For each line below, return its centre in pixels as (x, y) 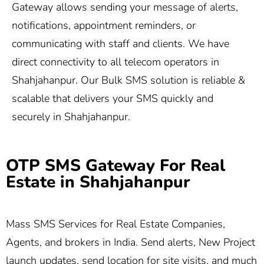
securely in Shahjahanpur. (71, 117)
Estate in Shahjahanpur (98, 182)
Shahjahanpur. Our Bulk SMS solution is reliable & (128, 80)
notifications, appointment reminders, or (104, 26)
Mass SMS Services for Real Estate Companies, (115, 224)
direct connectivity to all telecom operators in (115, 62)
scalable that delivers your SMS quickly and (113, 99)
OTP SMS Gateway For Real (115, 165)
